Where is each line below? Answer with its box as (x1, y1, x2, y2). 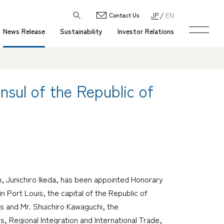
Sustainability (60, 26, 102, 36)
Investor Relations (117, 26, 174, 36)
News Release (3, 26, 45, 36)
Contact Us (109, 10, 139, 19)
